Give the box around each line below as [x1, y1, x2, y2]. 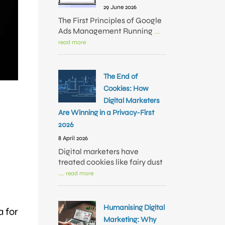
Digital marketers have [58, 147, 139, 156]
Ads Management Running [58, 26, 154, 36]
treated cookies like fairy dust [58, 157, 163, 167]
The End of [103, 72, 138, 81]
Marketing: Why [103, 215, 157, 224]
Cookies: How [103, 84, 149, 93]
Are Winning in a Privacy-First [58, 108, 154, 117]
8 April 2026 [58, 135, 88, 142]
